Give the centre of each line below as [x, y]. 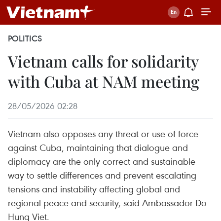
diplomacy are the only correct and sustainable [102, 161]
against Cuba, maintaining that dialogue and [98, 147]
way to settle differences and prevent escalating [102, 175]
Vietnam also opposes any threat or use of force [103, 133]
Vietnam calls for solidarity [103, 61]
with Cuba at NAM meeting [104, 81]
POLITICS [25, 38]
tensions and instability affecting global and [94, 189]
